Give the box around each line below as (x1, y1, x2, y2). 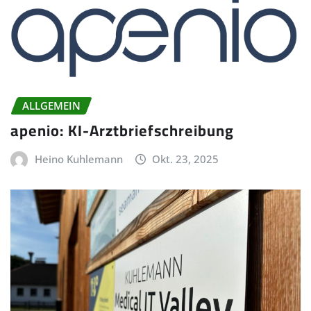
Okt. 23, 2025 (152, 152, 219, 167)
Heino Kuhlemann (34, 152, 123, 167)
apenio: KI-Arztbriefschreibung (10, 116, 234, 146)
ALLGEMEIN (22, 98, 81, 112)
